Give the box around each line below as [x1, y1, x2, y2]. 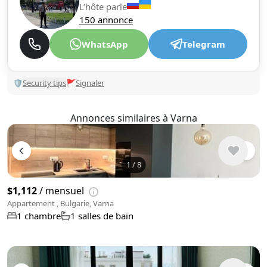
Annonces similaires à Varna [70, 111, 197, 125]
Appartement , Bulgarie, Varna [7, 198, 114, 209]
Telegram [182, 38, 225, 50]
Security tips [23, 77, 66, 88]
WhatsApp [82, 38, 128, 50]
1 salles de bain [70, 210, 133, 222]
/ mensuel [37, 184, 86, 197]
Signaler [76, 77, 104, 88]
